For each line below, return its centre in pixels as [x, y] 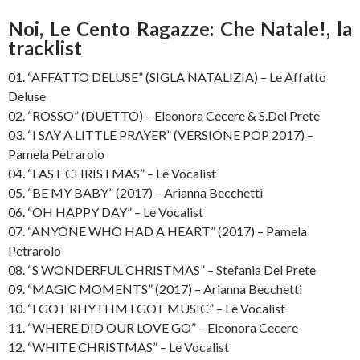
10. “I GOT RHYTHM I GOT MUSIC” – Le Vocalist [147, 308]
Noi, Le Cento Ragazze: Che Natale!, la [180, 28]
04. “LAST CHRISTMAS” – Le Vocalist [112, 173]
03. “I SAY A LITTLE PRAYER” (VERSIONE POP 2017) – [161, 134]
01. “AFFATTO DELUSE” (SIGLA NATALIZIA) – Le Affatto [167, 76]
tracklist [45, 47]
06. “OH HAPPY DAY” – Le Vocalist [106, 211]
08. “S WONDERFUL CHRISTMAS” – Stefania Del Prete [162, 269]
